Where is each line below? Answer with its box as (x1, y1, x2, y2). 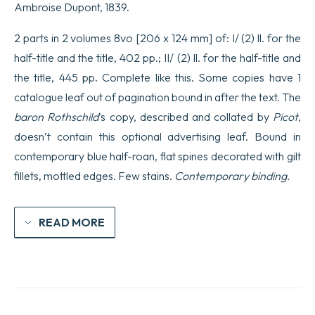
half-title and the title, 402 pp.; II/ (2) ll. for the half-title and (14, 50, 301, 65)
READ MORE (39, 214, 105, 229)
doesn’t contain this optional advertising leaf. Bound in (14, 129, 301, 143)
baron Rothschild (14, 109, 99, 124)
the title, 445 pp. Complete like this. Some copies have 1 (14, 70, 301, 84)
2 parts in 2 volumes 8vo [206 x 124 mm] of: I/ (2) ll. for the (14, 30, 301, 45)
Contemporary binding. (174, 168, 290, 183)
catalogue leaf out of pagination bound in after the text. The (14, 89, 301, 104)
